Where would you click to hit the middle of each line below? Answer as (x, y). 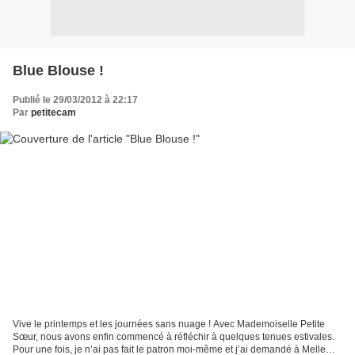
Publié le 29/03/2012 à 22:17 (75, 99)
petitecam (53, 112)
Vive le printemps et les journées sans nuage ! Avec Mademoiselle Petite (169, 324)
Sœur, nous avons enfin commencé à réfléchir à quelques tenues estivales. (174, 337)
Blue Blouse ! (58, 70)
